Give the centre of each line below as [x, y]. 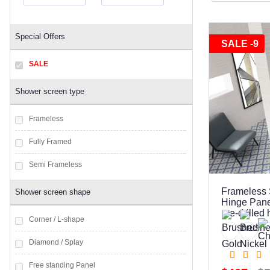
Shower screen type [50, 91]
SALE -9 [240, 44]
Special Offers [40, 36]
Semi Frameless [55, 165]
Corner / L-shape [57, 219]
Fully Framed [50, 142]
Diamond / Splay [56, 242]
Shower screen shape [53, 192]
